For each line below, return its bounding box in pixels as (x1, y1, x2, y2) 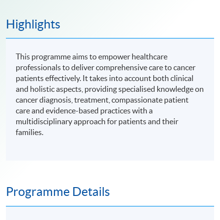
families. (16, 128, 44, 137)
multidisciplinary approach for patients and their (16, 117, 179, 126)
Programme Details (6, 185, 110, 199)
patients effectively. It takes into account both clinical (16, 74, 194, 83)
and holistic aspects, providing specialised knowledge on (16, 84, 204, 94)
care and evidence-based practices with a (16, 106, 153, 115)
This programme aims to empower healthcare (16, 52, 168, 61)
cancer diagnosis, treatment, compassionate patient (16, 95, 189, 105)
